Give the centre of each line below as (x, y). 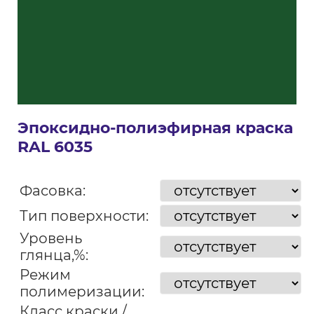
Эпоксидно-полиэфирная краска (155, 128)
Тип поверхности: (84, 216)
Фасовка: (52, 191)
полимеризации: (82, 292)
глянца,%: (54, 255)
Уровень (50, 238)
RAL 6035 (55, 147)
